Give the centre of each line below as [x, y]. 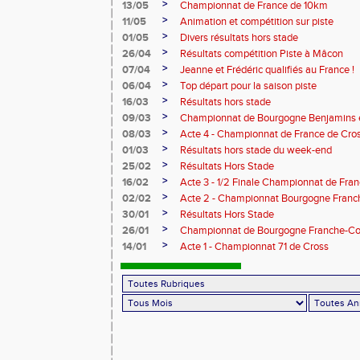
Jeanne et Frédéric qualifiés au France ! [267, 70]
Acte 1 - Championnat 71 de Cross [254, 247]
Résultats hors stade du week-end [256, 150]
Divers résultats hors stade [239, 38]
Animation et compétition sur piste [257, 22]
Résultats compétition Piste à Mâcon [262, 54]
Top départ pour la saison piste [248, 86]
